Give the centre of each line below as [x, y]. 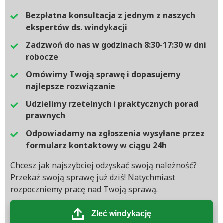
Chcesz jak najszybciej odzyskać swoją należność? [104, 165]
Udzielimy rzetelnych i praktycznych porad [112, 104]
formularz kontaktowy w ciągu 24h [96, 145]
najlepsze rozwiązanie [71, 86]
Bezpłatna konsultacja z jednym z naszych [111, 15]
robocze [42, 57]
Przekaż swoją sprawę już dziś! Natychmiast [93, 177]
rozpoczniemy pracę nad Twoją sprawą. [84, 189]
